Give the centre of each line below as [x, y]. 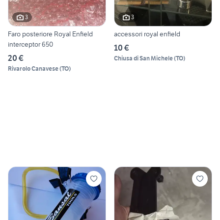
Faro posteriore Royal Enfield [50, 34]
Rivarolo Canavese [33, 68]
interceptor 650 [30, 44]
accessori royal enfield [147, 34]
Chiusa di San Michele [143, 58]
